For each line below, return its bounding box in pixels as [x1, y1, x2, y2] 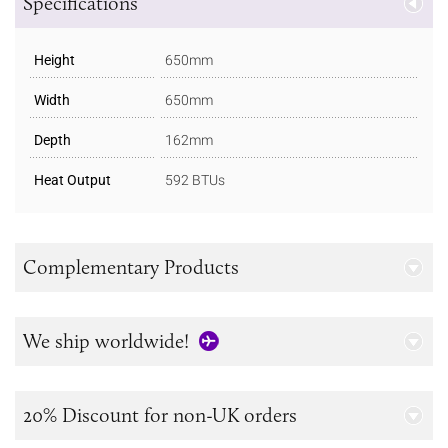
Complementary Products [23, 255, 239, 279]
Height [34, 52, 75, 68]
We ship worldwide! [23, 329, 189, 353]
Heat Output [34, 172, 111, 188]
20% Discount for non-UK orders [23, 403, 297, 427]
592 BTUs [165, 172, 225, 188]
